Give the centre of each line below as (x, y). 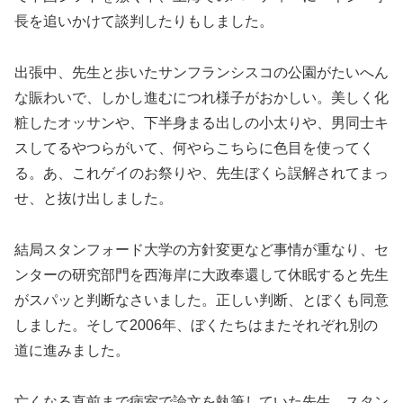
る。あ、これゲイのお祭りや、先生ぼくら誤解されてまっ (201, 174)
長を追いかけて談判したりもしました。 (144, 22)
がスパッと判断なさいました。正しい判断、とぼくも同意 (201, 300)
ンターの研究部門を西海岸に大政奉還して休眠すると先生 (201, 274)
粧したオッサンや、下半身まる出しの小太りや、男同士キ (201, 123)
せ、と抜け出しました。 (94, 199)
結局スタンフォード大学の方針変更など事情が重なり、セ (201, 249)
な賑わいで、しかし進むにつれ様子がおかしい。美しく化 (201, 98)
